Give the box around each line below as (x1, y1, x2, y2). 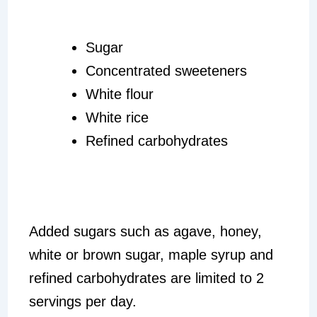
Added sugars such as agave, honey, (28, 223, 262, 239)
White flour (85, 86, 154, 102)
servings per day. (28, 293, 141, 309)
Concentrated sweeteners (85, 62, 247, 79)
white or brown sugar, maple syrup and (28, 246, 273, 263)
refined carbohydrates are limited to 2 (28, 270, 264, 286)
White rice (85, 109, 149, 125)
